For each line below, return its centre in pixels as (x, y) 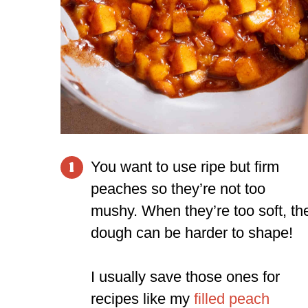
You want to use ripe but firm (185, 166)
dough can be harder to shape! (192, 232)
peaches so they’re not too (178, 188)
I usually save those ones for (186, 276)
